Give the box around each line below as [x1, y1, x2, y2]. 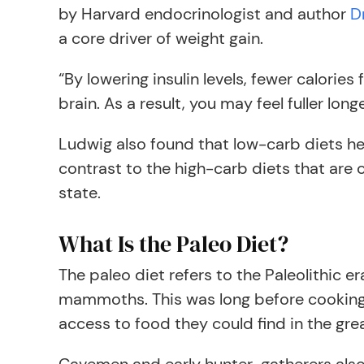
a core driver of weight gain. [58, 28, 263, 49]
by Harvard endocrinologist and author [58, 3, 350, 24]
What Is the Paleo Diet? [58, 228, 288, 259]
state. [58, 182, 101, 203]
